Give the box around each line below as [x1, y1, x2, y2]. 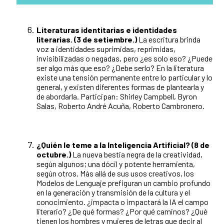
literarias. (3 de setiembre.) [36, 34, 137, 44]
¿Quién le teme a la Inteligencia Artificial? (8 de [36, 140, 209, 150]
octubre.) [36, 149, 71, 159]
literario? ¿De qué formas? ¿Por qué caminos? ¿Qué [36, 206, 207, 216]
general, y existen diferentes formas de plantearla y [36, 82, 204, 92]
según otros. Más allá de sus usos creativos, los [36, 168, 194, 178]
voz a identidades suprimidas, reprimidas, [36, 44, 175, 54]
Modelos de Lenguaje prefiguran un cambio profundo [36, 178, 210, 188]
